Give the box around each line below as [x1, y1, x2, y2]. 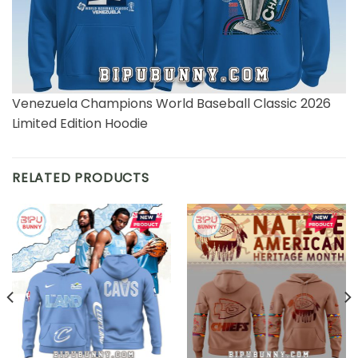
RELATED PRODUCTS [12, 169, 149, 188]
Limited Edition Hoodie [12, 114, 148, 133]
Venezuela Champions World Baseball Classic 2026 [12, 94, 331, 113]
